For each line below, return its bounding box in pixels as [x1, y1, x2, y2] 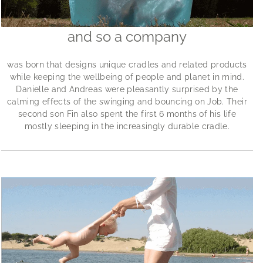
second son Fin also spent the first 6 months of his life [18, 109, 237, 119]
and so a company [68, 28, 187, 45]
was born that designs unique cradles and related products [7, 59, 247, 69]
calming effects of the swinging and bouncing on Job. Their [7, 96, 247, 106]
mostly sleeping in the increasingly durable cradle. [24, 121, 230, 131]
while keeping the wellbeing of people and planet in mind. [9, 72, 245, 82]
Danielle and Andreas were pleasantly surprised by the [16, 84, 238, 94]
